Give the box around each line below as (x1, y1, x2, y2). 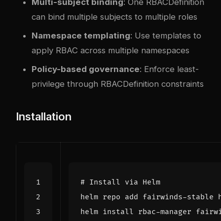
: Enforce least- (140, 64, 199, 74)
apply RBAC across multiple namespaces (32, 45, 189, 55)
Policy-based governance (32, 64, 140, 74)
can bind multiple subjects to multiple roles (32, 11, 197, 22)
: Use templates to (130, 30, 201, 40)
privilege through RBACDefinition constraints (32, 78, 204, 89)
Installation (16, 110, 72, 123)
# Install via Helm (80, 177, 160, 187)
